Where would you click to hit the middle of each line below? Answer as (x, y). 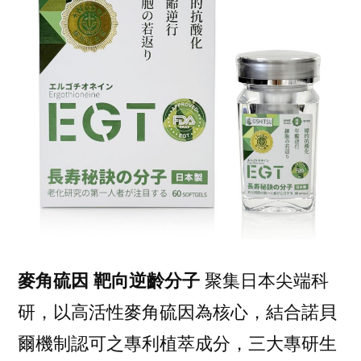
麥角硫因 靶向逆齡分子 (109, 281)
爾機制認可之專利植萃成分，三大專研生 (177, 344)
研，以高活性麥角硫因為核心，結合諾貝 (177, 313)
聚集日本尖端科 (264, 281)
